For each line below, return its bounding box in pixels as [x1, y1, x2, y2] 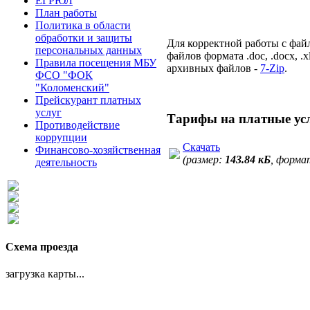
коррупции [35, 131, 87, 143]
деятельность [35, 156, 97, 168]
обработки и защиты [35, 31, 132, 44]
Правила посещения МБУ [35, 56, 156, 69]
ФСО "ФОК [35, 69, 93, 81]
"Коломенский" [35, 81, 109, 93]
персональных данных [35, 44, 142, 56]
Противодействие [35, 118, 120, 131]
